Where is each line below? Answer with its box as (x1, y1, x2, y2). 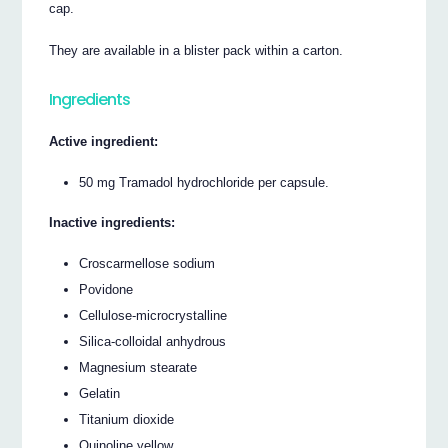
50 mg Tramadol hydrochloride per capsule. (79, 174, 330, 190)
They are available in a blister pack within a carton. (49, 43, 344, 59)
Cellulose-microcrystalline (79, 307, 228, 323)
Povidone (79, 281, 134, 297)
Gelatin (79, 385, 121, 401)
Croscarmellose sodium (79, 255, 216, 271)
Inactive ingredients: (49, 215, 176, 231)
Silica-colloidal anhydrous (79, 333, 227, 349)
